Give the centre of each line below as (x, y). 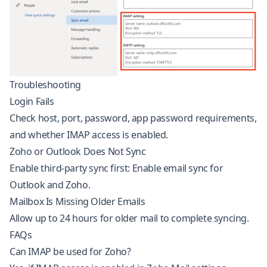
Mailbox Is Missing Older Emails (77, 202)
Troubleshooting (45, 85)
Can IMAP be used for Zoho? (70, 252)
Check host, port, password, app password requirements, (133, 118)
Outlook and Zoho (49, 185)
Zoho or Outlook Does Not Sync (78, 152)
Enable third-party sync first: (71, 168)
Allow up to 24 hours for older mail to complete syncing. (129, 218)
